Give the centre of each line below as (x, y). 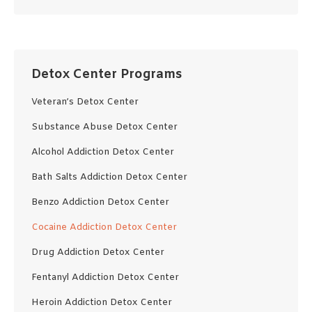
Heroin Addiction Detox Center (102, 303)
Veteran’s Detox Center (85, 102)
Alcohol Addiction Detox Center (103, 152)
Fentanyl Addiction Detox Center (105, 278)
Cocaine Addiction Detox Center (104, 227)
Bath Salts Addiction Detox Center (109, 177)
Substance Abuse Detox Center (104, 127)
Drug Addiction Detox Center (98, 252)
